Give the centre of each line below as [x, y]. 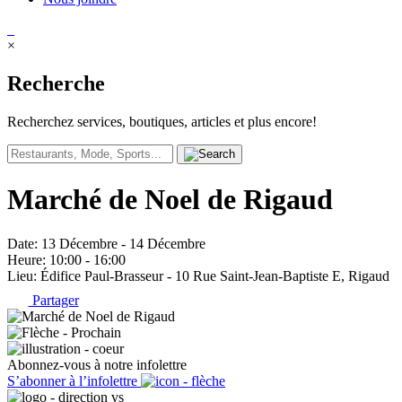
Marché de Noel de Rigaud [170, 200]
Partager [53, 301]
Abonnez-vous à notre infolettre [97, 365]
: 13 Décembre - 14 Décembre [120, 243]
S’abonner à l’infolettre [74, 381]
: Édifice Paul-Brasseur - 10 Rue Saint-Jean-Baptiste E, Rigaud [211, 275]
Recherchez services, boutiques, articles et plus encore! [162, 121]
